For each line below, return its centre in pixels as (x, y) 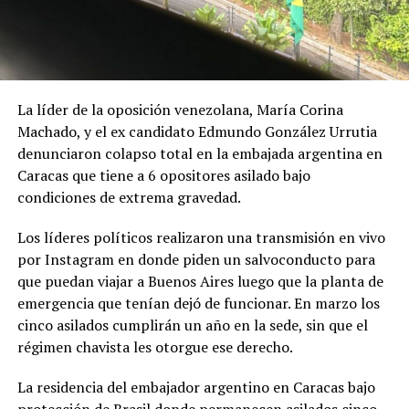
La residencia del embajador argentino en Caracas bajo (196, 387)
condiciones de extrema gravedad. (130, 197)
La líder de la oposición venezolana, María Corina (180, 109)
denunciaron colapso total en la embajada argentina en (199, 153)
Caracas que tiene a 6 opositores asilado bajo (163, 175)
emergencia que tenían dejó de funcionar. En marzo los (198, 303)
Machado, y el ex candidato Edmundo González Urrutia (197, 131)
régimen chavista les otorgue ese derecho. (155, 346)
